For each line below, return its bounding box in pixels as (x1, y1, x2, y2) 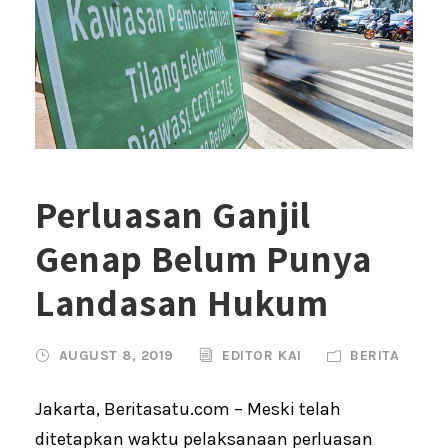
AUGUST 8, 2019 (58, 346, 174, 364)
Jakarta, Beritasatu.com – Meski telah (35, 397, 341, 420)
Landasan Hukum (35, 277, 329, 327)
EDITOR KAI (222, 346, 302, 364)
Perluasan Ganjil (35, 189, 311, 239)
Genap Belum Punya (35, 233, 372, 283)
